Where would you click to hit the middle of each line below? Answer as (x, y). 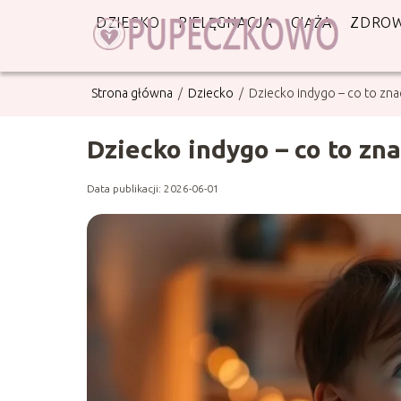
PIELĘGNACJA (225, 22)
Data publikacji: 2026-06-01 (153, 188)
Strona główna (133, 93)
